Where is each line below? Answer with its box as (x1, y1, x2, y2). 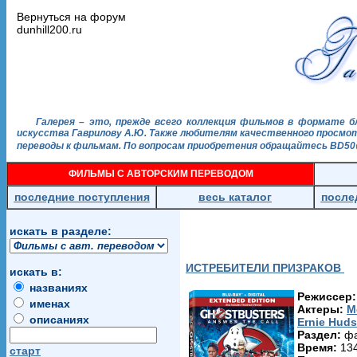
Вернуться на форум (17, 10, 126, 23)
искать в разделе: (10, 225, 112, 237)
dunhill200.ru (17, 23, 82, 36)
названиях (26, 281, 88, 294)
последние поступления (14, 190, 150, 203)
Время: (297, 341, 337, 354)
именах (26, 297, 70, 310)
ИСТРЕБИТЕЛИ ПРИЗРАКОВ (186, 261, 344, 274)
